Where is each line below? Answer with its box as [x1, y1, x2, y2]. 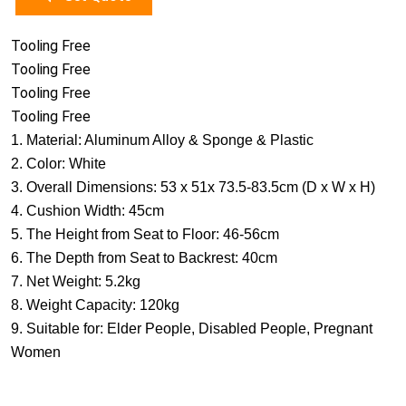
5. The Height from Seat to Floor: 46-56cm [11, 227, 279, 242]
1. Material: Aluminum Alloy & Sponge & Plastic [11, 132, 314, 148]
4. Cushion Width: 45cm [11, 203, 164, 218]
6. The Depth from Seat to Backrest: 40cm [11, 250, 277, 266]
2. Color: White [11, 156, 106, 171]
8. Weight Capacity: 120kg [11, 297, 179, 313]
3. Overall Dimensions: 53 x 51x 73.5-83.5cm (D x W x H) [11, 179, 375, 195]
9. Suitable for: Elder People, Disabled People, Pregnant [11, 321, 372, 336]
